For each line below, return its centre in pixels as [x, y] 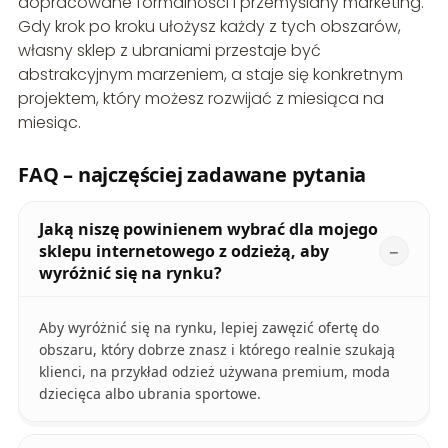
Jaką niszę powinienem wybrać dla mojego [208, 229]
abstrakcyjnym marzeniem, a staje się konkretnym [210, 75]
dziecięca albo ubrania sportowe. [149, 394]
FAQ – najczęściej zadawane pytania [192, 175]
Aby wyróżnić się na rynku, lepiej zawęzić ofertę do [208, 328]
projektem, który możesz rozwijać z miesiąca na [200, 99]
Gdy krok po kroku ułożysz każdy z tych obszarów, [209, 27]
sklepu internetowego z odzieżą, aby [183, 251]
